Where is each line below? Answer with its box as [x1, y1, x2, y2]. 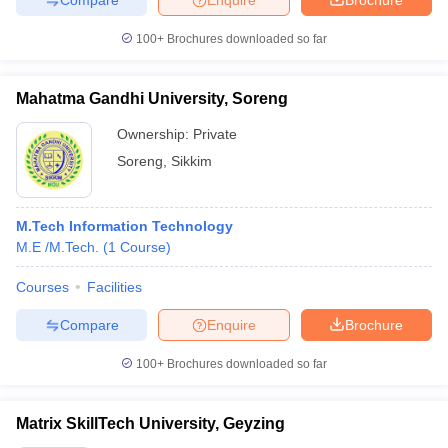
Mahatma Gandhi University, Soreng [16, 90, 288, 107]
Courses [16, 279, 69, 295]
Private [193, 126, 237, 142]
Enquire [207, 316, 256, 333]
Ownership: [117, 126, 193, 142]
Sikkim [171, 153, 212, 169]
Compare [59, 316, 119, 333]
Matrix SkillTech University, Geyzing [16, 415, 285, 432]
